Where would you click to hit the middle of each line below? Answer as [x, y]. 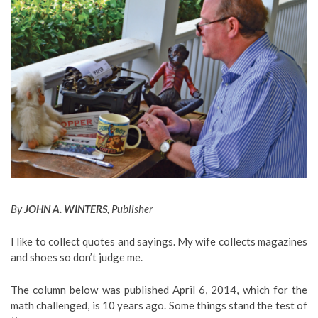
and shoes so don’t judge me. [77, 257]
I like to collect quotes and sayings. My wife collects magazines [159, 241]
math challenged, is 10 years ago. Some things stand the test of [159, 305]
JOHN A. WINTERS [66, 208]
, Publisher [130, 208]
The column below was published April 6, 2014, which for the [159, 289]
